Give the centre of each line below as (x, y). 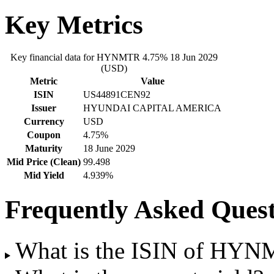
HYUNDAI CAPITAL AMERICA (152, 108)
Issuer (44, 108)
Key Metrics (74, 24)
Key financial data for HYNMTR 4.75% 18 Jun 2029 (114, 57)
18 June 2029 (109, 148)
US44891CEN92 (117, 94)
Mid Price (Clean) (44, 161)
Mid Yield (44, 175)
